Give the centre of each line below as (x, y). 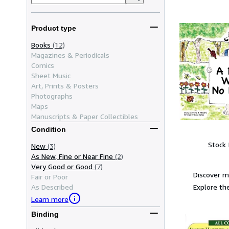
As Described (52, 187)
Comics (43, 65)
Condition (49, 130)
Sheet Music (51, 75)
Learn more (50, 199)
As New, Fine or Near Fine (72, 156)
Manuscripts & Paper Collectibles (85, 116)
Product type (54, 28)
